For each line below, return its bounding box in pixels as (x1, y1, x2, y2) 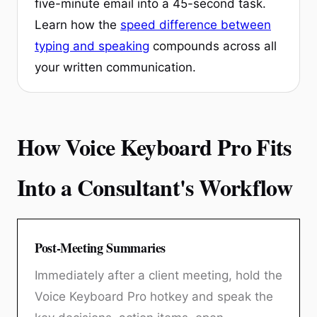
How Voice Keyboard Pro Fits (17, 129, 292, 163)
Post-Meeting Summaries (35, 238, 166, 257)
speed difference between (120, 17, 271, 32)
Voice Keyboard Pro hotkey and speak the (35, 289, 273, 304)
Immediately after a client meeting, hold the (35, 267, 282, 282)
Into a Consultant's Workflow (17, 170, 293, 204)
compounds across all (149, 38, 277, 53)
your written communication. (35, 59, 196, 74)
